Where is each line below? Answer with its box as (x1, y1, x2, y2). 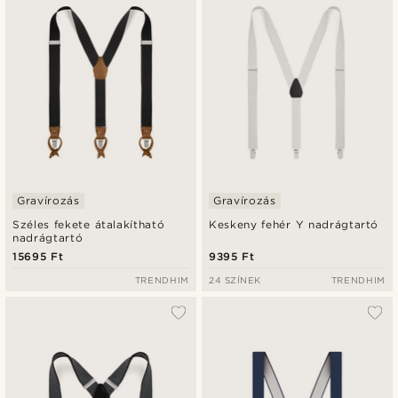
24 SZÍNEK (209, 274, 261, 285)
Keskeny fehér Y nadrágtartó (209, 217, 379, 231)
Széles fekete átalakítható (12, 217, 165, 231)
